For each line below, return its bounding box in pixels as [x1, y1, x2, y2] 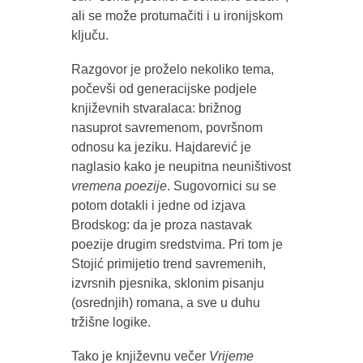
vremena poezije [70, 178, 167, 193]
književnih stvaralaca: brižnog [70, 100, 241, 115]
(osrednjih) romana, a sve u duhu [70, 295, 260, 310]
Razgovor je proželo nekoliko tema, [70, 62, 274, 76]
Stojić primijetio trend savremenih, [70, 256, 266, 271]
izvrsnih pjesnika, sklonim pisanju [70, 275, 264, 290]
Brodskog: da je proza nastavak [70, 217, 252, 232]
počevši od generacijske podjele [70, 81, 257, 96]
